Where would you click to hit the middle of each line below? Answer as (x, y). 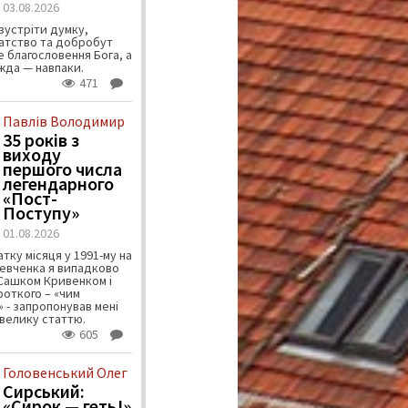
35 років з (41, 140)
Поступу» (41, 213)
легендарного (58, 184)
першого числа (62, 169)
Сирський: (43, 392)
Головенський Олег (65, 373)
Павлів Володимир (63, 122)
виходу (31, 155)
